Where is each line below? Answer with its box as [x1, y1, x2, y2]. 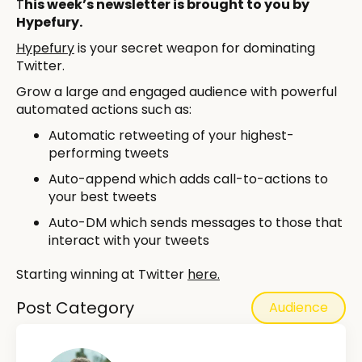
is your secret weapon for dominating [74, 39, 315, 58]
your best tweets [48, 187, 157, 207]
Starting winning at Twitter [16, 265, 187, 284]
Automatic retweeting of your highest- [48, 126, 294, 145]
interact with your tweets [48, 231, 209, 250]
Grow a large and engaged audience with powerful [16, 82, 337, 102]
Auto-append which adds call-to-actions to [48, 170, 328, 189]
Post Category [16, 297, 134, 320]
